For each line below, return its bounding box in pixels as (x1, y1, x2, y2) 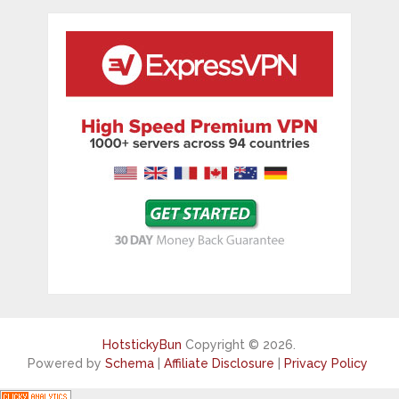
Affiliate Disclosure (163, 356, 274, 371)
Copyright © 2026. (182, 338, 297, 353)
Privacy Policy (283, 356, 368, 371)
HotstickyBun (102, 338, 183, 353)
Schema (104, 356, 154, 371)
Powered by (27, 356, 105, 371)
